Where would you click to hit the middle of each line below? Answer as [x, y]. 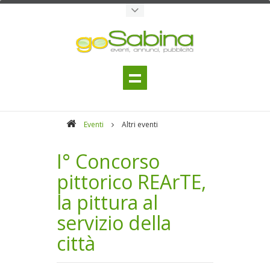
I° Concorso [108, 161]
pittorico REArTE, [131, 182]
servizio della [114, 223]
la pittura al [107, 202]
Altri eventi [140, 124]
